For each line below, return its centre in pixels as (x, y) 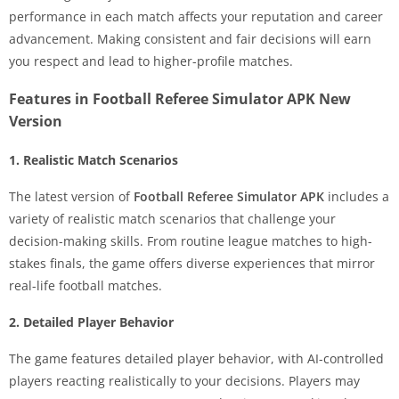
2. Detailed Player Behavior (91, 322)
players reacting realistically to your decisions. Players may (184, 381)
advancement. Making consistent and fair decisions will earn (190, 39)
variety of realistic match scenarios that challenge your (172, 219)
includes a (357, 197)
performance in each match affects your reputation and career (196, 17)
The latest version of (71, 197)
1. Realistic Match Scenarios (94, 160)
